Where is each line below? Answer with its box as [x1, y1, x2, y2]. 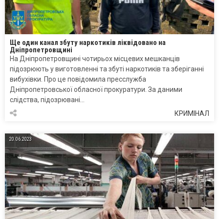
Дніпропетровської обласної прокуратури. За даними [10, 86, 182, 94]
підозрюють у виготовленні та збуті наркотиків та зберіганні [10, 65, 204, 73]
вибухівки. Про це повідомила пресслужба [10, 75, 146, 84]
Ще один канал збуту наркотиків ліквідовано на [10, 38, 166, 47]
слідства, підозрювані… [10, 96, 85, 104]
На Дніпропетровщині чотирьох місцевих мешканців [10, 55, 180, 63]
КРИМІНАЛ [175, 109, 209, 118]
